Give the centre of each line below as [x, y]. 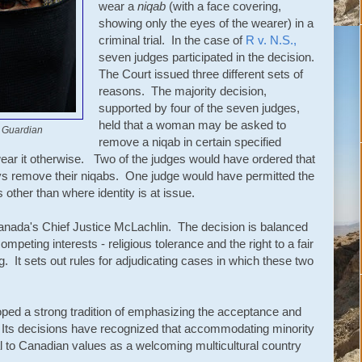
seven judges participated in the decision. [208, 57]
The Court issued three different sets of [201, 74]
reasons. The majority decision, [183, 90]
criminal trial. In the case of [172, 40]
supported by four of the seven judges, [199, 107]
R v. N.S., [271, 40]
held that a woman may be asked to [192, 124]
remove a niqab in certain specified [190, 141]
